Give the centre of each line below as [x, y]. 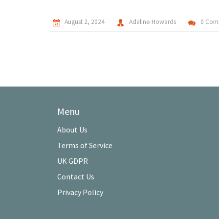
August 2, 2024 [85, 22]
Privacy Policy [80, 192]
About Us [72, 129]
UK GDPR [73, 161]
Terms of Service [85, 145]
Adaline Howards [153, 22]
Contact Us [76, 176]
